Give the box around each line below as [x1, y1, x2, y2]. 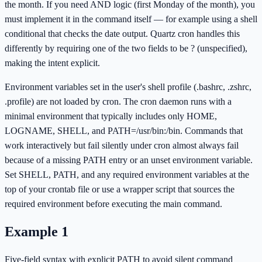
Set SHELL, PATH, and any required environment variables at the [5, 170, 249, 180]
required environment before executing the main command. [5, 199, 222, 209]
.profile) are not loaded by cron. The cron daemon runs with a [5, 96, 232, 107]
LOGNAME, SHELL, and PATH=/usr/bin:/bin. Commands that [5, 126, 243, 136]
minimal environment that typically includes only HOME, [5, 111, 217, 122]
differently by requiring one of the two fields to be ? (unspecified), [5, 43, 247, 54]
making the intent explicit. [5, 58, 100, 68]
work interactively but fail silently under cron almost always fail [5, 140, 239, 151]
